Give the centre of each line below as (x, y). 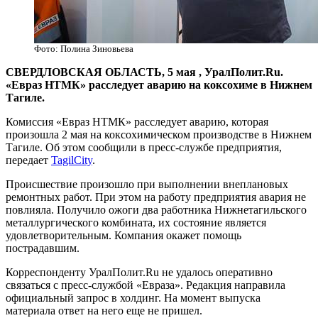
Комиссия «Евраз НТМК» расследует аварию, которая (137, 122)
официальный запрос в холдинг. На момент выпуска (133, 298)
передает (28, 160)
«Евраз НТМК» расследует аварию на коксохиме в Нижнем (159, 85)
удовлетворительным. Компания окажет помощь (124, 236)
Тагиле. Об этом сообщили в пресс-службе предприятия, (144, 148)
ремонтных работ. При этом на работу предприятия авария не (156, 197)
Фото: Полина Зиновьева (84, 49)
